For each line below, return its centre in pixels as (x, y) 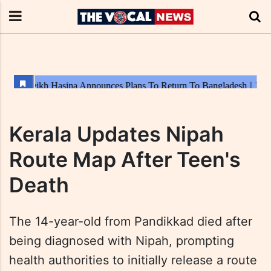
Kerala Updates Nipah (116, 134)
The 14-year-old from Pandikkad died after (131, 221)
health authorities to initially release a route (133, 260)
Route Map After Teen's (125, 159)
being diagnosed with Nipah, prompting (122, 241)
